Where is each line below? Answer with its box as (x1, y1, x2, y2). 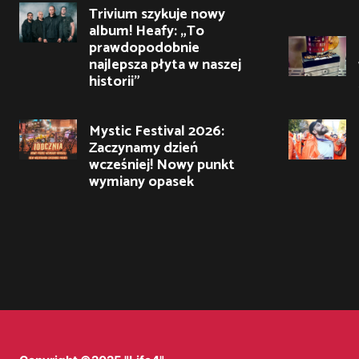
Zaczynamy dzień (89, 135, 198, 160)
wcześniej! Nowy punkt (89, 152, 235, 177)
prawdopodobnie (89, 35, 200, 60)
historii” (89, 69, 140, 94)
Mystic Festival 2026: (89, 119, 224, 143)
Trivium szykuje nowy (89, 2, 225, 26)
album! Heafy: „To (89, 18, 204, 43)
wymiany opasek (89, 169, 194, 194)
